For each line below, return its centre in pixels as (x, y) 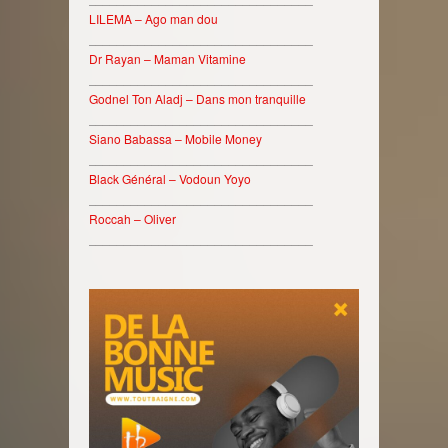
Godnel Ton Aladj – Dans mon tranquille (197, 98)
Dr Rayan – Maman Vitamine (167, 58)
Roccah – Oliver (132, 218)
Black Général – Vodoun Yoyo (170, 178)
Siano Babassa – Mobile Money (175, 138)
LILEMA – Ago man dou (153, 18)
